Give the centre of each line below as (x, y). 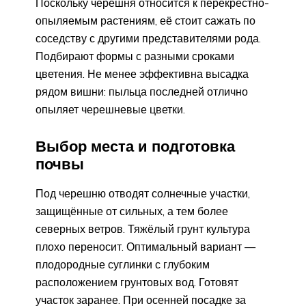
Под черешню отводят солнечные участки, (143, 194)
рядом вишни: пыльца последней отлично (142, 91)
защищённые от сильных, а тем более (132, 211)
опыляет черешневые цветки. (110, 109)
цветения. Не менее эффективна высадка (142, 73)
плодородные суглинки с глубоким (123, 265)
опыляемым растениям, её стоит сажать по (145, 20)
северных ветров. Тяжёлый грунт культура (143, 229)
